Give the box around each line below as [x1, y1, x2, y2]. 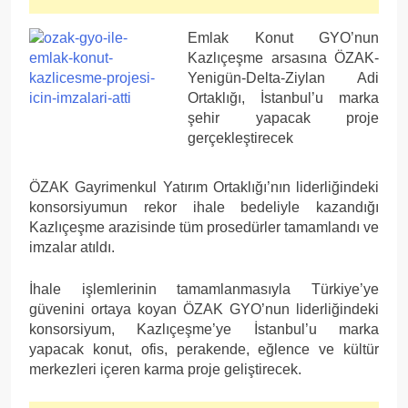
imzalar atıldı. [29, 239, 115, 255]
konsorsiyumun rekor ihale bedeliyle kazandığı [29, 199, 379, 215]
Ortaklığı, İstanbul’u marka [188, 89, 379, 106]
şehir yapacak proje [188, 109, 379, 126]
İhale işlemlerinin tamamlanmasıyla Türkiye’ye [29, 280, 379, 297]
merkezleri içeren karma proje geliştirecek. [29, 361, 301, 377]
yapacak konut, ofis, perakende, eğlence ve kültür [29, 341, 379, 357]
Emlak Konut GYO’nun [188, 29, 379, 46]
